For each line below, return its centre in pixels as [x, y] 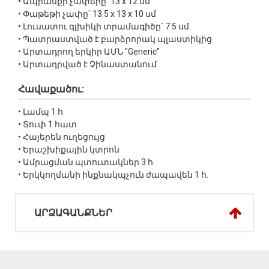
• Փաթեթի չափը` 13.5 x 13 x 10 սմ [87, 14]
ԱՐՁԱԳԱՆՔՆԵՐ [73, 213]
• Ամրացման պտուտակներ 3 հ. [86, 162]
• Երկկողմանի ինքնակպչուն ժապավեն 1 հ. [113, 175]
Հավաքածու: [51, 89]
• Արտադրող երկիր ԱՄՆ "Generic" [89, 52]
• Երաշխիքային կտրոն [69, 150]
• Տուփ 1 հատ [47, 125]
